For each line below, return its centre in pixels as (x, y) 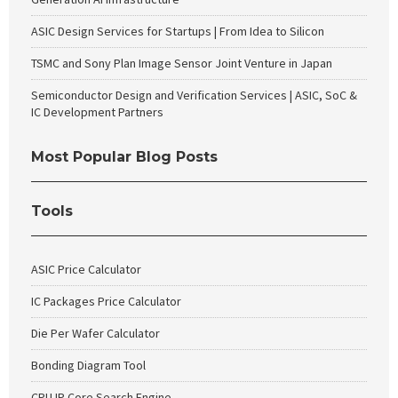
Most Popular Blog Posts (124, 157)
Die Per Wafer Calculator (96, 333)
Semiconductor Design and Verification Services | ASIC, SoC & (194, 95)
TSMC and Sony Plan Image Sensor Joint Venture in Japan (182, 63)
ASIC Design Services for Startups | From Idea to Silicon (178, 31)
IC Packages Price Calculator (106, 301)
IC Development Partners (97, 112)
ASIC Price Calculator (86, 269)
